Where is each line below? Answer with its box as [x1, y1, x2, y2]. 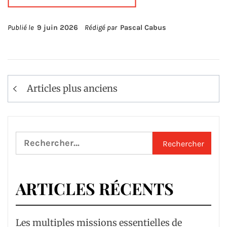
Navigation [8, 72, 83, 93]
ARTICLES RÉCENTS [16, 177, 174, 199]
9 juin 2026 [37, 23, 78, 32]
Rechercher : [15, 133, 69, 145]
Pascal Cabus [120, 23, 166, 32]
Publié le [8, 23, 37, 32]
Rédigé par [83, 23, 120, 32]
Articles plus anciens [27, 82, 118, 94]
